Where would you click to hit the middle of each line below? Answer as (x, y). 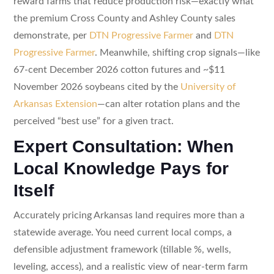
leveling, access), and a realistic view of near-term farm (130, 266)
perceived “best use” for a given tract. (93, 121)
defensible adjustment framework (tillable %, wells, (122, 249)
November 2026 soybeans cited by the (97, 87)
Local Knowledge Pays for (121, 168)
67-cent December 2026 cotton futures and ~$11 (119, 69)
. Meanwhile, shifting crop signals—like (177, 52)
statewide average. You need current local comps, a (122, 232)
